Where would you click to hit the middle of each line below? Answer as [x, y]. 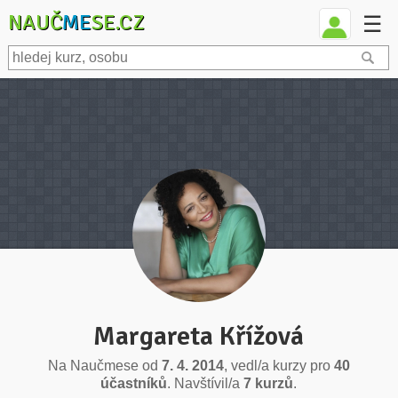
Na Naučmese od [104, 366]
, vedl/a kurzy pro [279, 366]
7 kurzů [269, 383]
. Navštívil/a [206, 383]
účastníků [134, 383]
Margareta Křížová [199, 336]
